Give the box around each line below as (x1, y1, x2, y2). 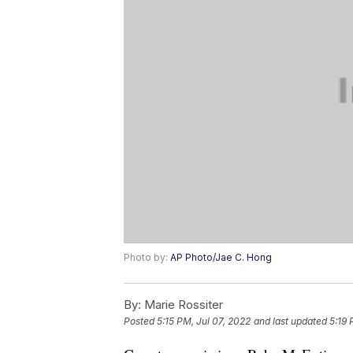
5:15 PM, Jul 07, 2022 (157, 315, 251, 328)
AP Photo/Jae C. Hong (170, 251, 272, 264)
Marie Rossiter (141, 297, 223, 313)
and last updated (254, 315, 327, 328)
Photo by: (124, 251, 170, 264)
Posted (124, 315, 157, 328)
